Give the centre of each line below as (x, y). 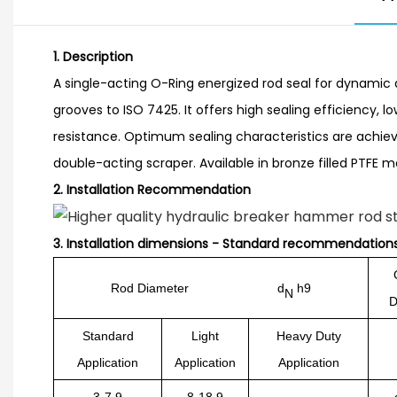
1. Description (93, 57)
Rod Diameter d (198, 288)
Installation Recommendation (159, 190)
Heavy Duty (308, 335)
